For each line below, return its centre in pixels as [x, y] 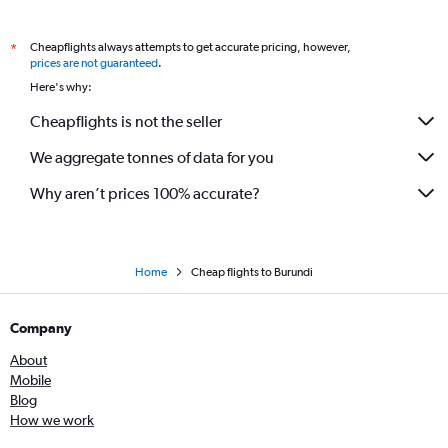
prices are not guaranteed [94, 63]
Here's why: [61, 87]
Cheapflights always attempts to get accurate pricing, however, [190, 47]
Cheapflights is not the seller [126, 121]
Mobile [30, 380]
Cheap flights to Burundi [252, 272]
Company [41, 328]
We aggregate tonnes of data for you [152, 157]
